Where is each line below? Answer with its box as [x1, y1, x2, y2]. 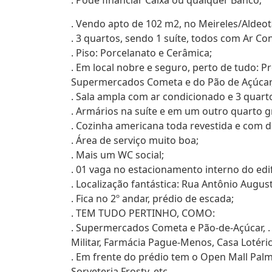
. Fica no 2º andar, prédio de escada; [71, 192, 234, 205]
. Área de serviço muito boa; [71, 134, 199, 147]
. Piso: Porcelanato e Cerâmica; [71, 46, 212, 59]
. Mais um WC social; [71, 148, 164, 161]
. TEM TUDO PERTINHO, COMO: [71, 206, 215, 220]
